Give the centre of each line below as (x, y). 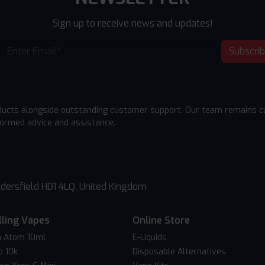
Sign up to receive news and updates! (132, 24)
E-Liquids (150, 238)
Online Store (161, 221)
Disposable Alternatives (179, 252)
